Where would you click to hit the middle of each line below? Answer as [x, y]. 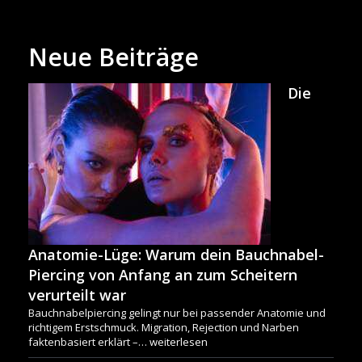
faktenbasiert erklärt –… [89, 342]
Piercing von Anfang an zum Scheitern [163, 275]
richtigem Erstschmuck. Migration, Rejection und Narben [164, 328]
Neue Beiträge [114, 57]
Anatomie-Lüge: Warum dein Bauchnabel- [176, 255]
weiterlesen [179, 342]
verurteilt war [77, 295]
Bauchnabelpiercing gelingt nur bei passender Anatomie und [177, 313]
